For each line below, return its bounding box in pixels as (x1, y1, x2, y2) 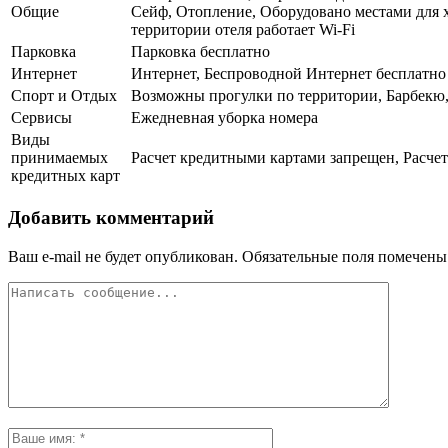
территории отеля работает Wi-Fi (131, 21, 355, 39)
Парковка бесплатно (131, 43, 270, 61)
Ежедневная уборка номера (131, 109, 318, 127)
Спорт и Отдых (11, 87, 117, 105)
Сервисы (11, 109, 72, 127)
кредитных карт (11, 167, 120, 185)
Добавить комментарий (8, 206, 214, 228)
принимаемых (11, 149, 108, 167)
